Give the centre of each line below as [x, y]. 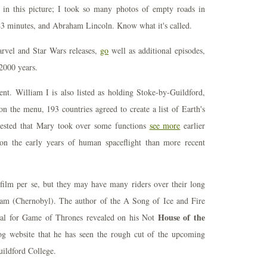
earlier [193, 125]
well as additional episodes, [157, 50]
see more [165, 125]
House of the [181, 217]
